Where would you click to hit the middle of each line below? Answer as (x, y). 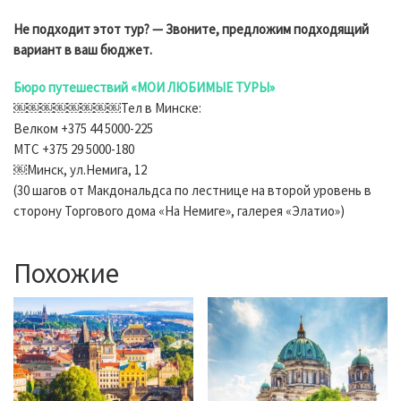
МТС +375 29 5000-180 (74, 149)
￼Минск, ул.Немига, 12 (80, 170)
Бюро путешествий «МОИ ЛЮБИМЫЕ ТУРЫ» (144, 88)
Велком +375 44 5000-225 (83, 129)
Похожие (66, 273)
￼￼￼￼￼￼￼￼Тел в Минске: (107, 108)
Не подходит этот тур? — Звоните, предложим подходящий (191, 30)
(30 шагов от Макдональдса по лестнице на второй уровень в (192, 191)
